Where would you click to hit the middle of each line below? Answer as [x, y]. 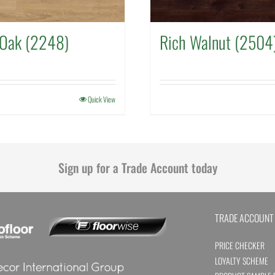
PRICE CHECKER [239, 245]
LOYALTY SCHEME [241, 260]
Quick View [101, 99]
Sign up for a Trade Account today [137, 167]
